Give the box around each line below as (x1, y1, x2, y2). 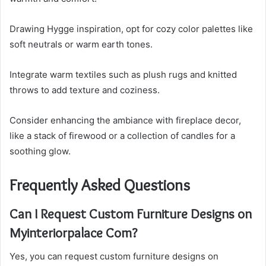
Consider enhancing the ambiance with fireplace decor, (9, 115, 241, 126)
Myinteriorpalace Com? (9, 224, 137, 241)
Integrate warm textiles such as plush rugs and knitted (9, 69, 237, 81)
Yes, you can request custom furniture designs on (9, 251, 218, 262)
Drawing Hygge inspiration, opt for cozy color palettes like (9, 23, 253, 35)
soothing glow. (9, 145, 71, 157)
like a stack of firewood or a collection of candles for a (9, 130, 235, 142)
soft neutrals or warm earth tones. (9, 39, 153, 50)
